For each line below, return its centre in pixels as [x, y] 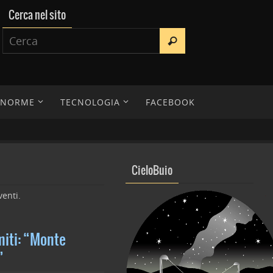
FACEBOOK [170, 102]
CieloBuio [152, 171]
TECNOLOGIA [90, 102]
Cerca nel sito [37, 16]
